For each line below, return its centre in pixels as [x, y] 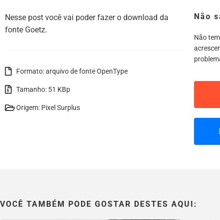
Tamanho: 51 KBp [43, 89]
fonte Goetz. [26, 29]
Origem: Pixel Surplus [48, 107]
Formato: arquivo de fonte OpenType [72, 71]
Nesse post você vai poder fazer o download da [87, 17]
